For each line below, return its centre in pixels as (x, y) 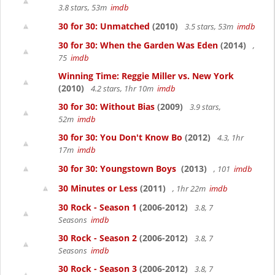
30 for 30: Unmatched (104, 26)
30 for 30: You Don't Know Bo (120, 137)
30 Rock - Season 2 (98, 238)
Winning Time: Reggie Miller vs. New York (146, 76)
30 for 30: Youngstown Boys (118, 168)
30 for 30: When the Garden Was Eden (138, 45)
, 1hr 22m (190, 188)
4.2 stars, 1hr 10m (123, 88)
